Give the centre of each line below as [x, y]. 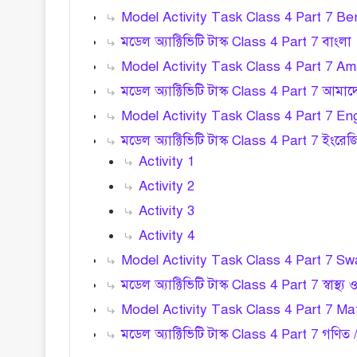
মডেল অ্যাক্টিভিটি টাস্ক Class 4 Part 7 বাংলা [236, 42]
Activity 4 [167, 236]
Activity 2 [167, 186]
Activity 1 [167, 162]
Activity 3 [167, 211]
